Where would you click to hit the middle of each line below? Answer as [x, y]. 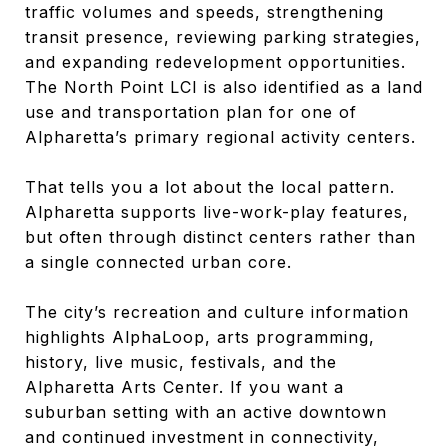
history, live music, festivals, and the [181, 361]
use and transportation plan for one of [191, 111]
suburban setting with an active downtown [206, 411]
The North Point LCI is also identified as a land [224, 86]
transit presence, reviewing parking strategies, [223, 36]
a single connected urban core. [158, 261]
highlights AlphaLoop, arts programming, [200, 336]
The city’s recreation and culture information [217, 311]
